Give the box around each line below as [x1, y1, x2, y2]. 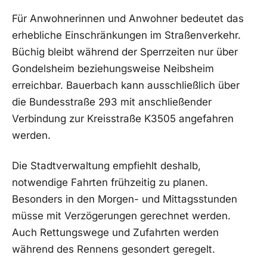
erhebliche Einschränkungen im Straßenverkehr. [12, 29, 241, 41]
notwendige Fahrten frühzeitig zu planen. [12, 176, 208, 189]
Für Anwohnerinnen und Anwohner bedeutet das [12, 12, 244, 24]
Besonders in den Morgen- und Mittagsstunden [12, 193, 237, 206]
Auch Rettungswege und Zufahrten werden [12, 226, 219, 239]
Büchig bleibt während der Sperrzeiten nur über [12, 45, 238, 58]
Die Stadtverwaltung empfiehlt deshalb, [12, 160, 201, 172]
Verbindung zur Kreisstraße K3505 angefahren [12, 112, 234, 125]
